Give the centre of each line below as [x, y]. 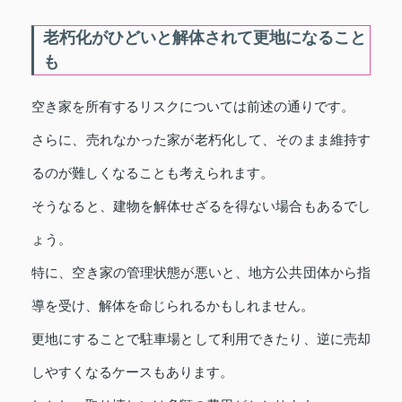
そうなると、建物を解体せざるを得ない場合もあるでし [201, 205]
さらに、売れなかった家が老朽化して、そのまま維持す [201, 139]
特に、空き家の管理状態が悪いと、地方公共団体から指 [201, 272]
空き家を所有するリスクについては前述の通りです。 [193, 106]
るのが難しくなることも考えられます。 [153, 172]
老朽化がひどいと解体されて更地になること [205, 37]
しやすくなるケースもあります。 [132, 371]
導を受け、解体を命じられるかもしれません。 [173, 305]
